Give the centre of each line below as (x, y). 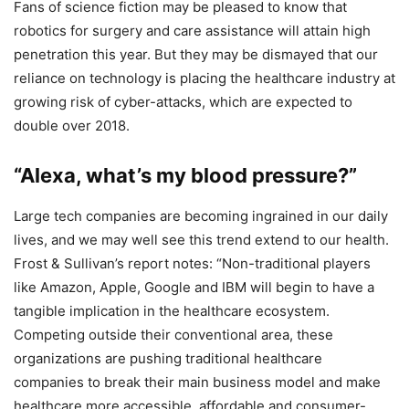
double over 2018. (72, 125)
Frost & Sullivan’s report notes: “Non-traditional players (192, 263)
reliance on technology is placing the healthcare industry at (204, 78)
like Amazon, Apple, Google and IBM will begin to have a (194, 287)
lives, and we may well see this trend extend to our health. (201, 239)
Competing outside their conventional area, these (173, 334)
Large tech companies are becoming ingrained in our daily (201, 215)
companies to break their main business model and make (197, 382)
